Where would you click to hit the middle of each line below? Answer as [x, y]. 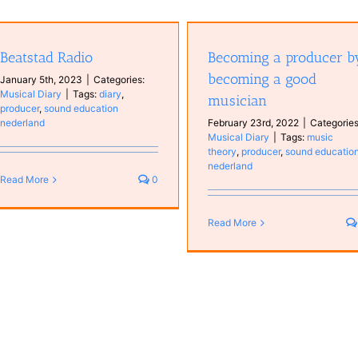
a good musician [89, 40]
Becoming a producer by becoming [89, 25]
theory [223, 151]
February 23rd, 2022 [254, 123]
